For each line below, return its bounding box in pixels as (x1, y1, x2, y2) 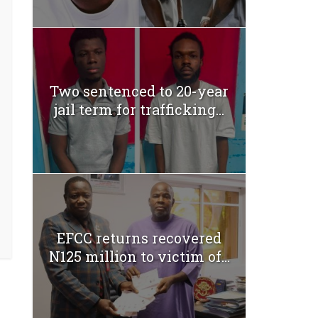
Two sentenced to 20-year (50, 82, 229, 101)
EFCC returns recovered (57, 228, 221, 247)
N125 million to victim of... (48, 246, 230, 265)
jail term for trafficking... (54, 100, 224, 119)
